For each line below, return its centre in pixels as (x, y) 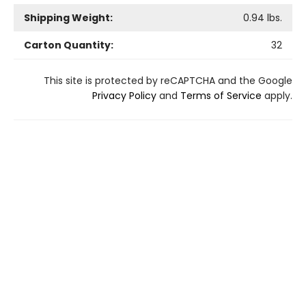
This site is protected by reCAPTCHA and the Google (168, 80)
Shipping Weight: (68, 17)
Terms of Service (221, 95)
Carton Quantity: (69, 45)
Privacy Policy (124, 95)
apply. (277, 95)
